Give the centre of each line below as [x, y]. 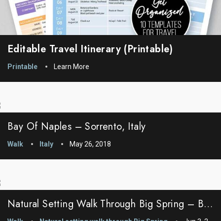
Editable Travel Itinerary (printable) [90, 49]
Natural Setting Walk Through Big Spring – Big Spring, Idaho [208, 204]
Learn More [72, 66]
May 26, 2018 [90, 144]
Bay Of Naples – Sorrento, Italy [77, 126]
